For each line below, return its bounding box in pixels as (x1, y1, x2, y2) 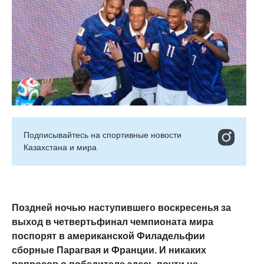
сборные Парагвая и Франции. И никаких (12, 245, 206, 255)
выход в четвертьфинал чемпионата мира (12, 217, 213, 227)
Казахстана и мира (24, 143, 97, 152)
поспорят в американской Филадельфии (12, 231, 205, 241)
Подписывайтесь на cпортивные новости (24, 130, 181, 140)
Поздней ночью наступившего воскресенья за (12, 203, 231, 213)
